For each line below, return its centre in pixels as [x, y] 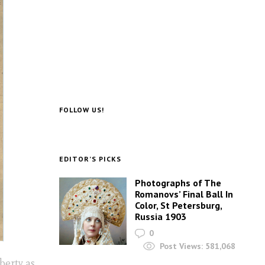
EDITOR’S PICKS [90, 159]
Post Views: [182, 246]
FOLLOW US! [82, 109]
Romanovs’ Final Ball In [184, 194]
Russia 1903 [161, 216]
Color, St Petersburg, [179, 205]
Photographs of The [178, 182]
